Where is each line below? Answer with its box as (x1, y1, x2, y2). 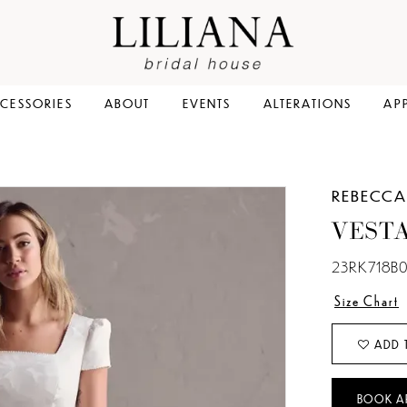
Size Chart (333, 293, 399, 310)
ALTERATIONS (263, 95, 352, 111)
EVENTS (182, 95, 232, 111)
